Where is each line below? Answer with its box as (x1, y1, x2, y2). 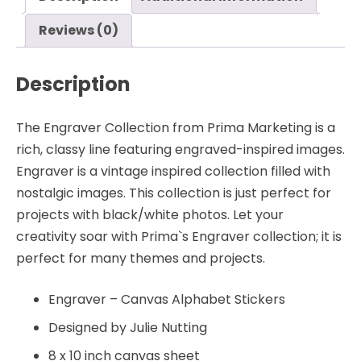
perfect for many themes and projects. (16, 248, 265, 268)
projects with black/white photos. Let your (16, 205, 284, 224)
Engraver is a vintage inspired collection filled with (16, 161, 330, 180)
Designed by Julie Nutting (48, 317, 207, 337)
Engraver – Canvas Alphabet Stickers (48, 289, 285, 309)
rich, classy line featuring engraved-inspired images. (16, 139, 345, 159)
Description (16, 70, 131, 98)
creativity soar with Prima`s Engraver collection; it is (16, 226, 342, 246)
